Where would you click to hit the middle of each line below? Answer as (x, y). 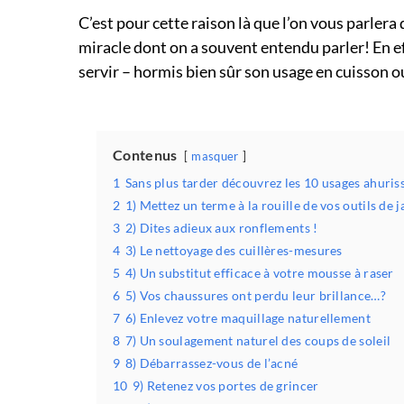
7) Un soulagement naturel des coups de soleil (258, 340)
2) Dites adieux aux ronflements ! (221, 228)
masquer (215, 156)
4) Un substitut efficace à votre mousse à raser (259, 273)
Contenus (145, 155)
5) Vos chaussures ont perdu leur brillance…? (255, 295)
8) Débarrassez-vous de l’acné (211, 363)
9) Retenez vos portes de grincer (225, 386)
